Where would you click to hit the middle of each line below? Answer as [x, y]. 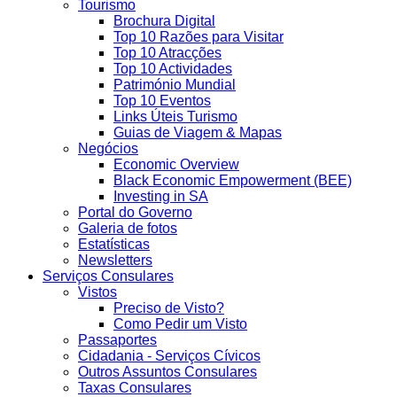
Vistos [97, 292]
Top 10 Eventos [162, 101]
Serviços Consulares [108, 276]
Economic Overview [176, 165]
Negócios [108, 149]
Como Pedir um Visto [180, 324]
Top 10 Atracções [167, 53]
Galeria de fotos [128, 229]
